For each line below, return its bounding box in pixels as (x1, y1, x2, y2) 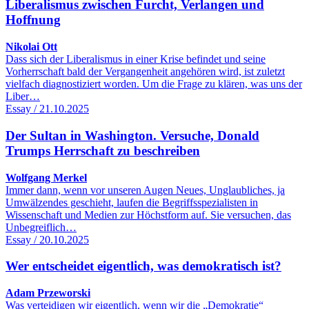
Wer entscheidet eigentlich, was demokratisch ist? (6, 259, 281, 274)
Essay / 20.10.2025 (6, 233, 89, 246)
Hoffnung (6, 12, 61, 28)
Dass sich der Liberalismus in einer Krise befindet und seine (6, 53, 266, 66)
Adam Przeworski (6, 287, 90, 299)
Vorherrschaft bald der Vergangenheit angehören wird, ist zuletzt (6, 66, 285, 78)
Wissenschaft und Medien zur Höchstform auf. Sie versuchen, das (6, 208, 291, 221)
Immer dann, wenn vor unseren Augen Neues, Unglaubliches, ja (6, 183, 285, 196)
